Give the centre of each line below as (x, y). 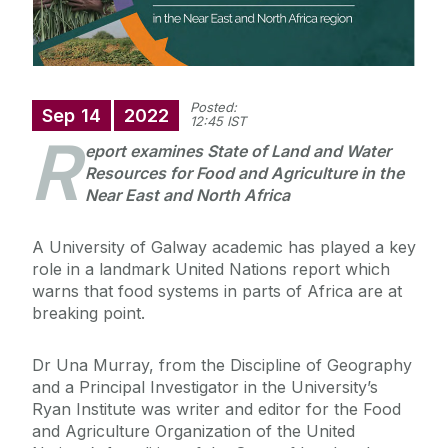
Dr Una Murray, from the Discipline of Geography (222, 365)
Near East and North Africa (187, 195)
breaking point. (88, 313)
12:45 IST (218, 121)
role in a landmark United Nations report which (211, 269)
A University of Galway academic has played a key (224, 247)
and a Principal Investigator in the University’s (205, 387)
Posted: (213, 107)
